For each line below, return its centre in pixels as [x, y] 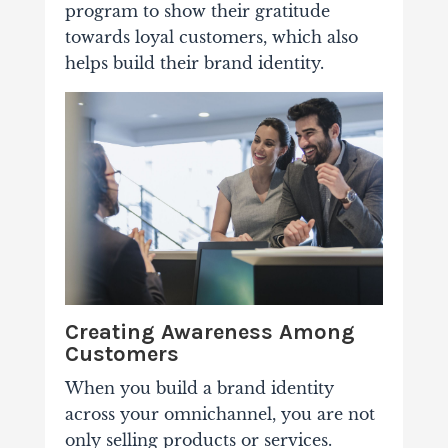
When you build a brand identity [199, 387]
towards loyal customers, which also [211, 37]
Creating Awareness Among [209, 331]
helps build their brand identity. [194, 63]
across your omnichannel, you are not [219, 413]
